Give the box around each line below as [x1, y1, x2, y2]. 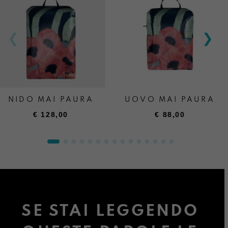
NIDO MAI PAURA [8, 96, 94, 104]
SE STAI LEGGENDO [21, 203, 199, 219]
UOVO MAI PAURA [125, 96, 215, 104]
